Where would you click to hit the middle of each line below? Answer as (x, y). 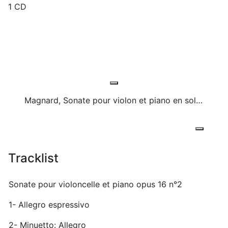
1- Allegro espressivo (49, 204)
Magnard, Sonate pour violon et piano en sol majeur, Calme (199, 100)
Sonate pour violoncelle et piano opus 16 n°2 (95, 184)
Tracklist (33, 158)
